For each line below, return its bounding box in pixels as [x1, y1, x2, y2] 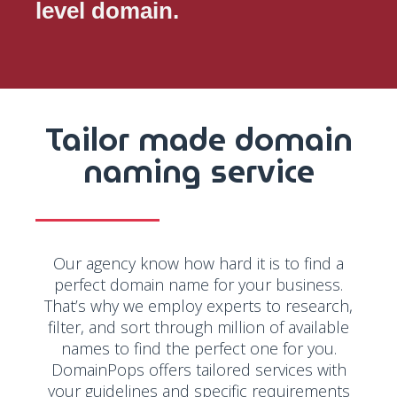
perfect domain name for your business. [54, 274, 343, 296]
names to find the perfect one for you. [60, 338, 337, 360]
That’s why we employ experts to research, [44, 295, 353, 317]
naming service [82, 146, 315, 198]
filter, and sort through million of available [48, 316, 349, 339]
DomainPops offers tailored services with [51, 359, 346, 381]
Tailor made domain [44, 114, 353, 166]
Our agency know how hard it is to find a [53, 253, 344, 275]
